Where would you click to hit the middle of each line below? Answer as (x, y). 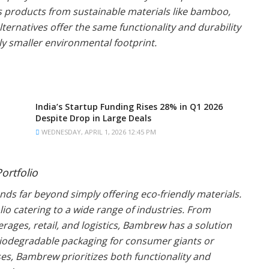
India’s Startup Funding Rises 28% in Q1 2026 (129, 107)
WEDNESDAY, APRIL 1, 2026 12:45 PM (98, 132)
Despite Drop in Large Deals (93, 118)
